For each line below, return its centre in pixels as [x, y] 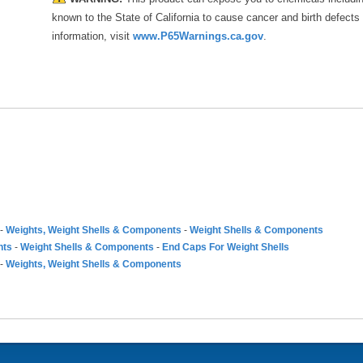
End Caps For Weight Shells [226, 247]
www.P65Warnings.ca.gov [198, 36]
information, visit [92, 36]
